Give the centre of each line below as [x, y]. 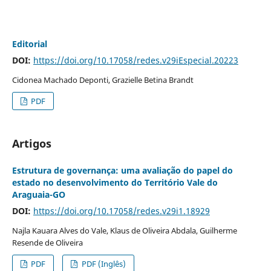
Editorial [29, 44]
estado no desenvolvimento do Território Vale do [115, 182]
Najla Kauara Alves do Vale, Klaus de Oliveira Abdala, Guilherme [124, 230]
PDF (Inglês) [103, 263]
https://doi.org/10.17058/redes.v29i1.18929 [121, 211]
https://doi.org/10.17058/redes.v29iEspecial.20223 [135, 60]
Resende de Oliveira [47, 242]
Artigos [31, 143]
